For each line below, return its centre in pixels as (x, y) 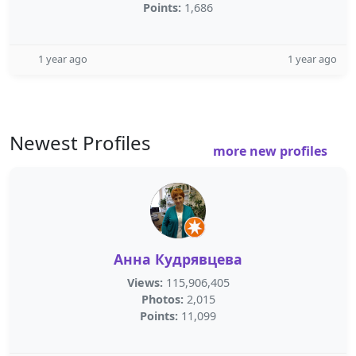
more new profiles (272, 151)
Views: (145, 282)
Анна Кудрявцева (178, 259)
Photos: (162, 299)
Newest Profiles (80, 143)
